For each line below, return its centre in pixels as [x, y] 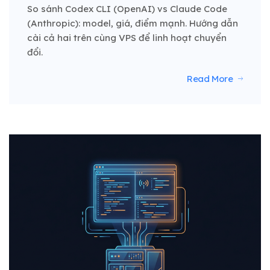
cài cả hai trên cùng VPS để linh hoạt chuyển [127, 38]
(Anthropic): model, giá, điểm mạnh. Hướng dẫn [133, 24]
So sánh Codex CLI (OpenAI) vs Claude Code [127, 9]
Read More [210, 79]
